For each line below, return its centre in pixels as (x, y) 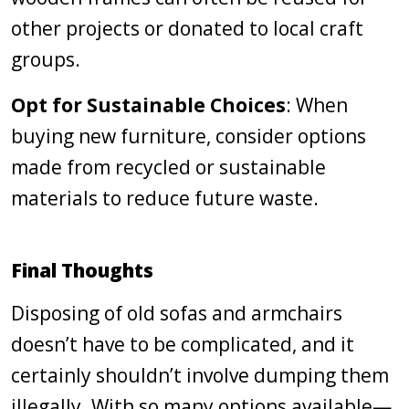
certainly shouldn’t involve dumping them (200, 375)
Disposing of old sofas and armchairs (177, 313)
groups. (46, 59)
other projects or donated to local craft (187, 28)
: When (317, 105)
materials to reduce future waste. (165, 198)
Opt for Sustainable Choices (148, 105)
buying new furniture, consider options (189, 136)
